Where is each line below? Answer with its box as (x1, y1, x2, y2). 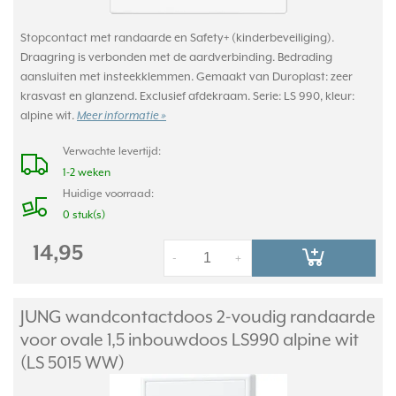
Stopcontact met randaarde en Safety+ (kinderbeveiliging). (20, 31, 334, 44)
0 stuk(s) (63, 209, 105, 221)
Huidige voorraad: (63, 187, 154, 200)
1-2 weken (63, 166, 110, 179)
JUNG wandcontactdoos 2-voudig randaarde (20, 307, 376, 326)
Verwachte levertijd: (63, 145, 161, 157)
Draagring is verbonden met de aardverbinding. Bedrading (20, 50, 332, 64)
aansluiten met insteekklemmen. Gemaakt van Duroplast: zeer (20, 70, 353, 83)
